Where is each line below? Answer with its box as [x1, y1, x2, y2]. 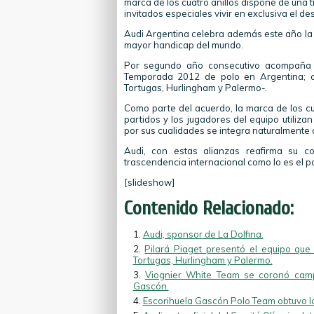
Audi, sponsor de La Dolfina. [142, 228, 264, 240]
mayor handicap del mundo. [123, 39, 243, 50]
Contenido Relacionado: [123, 197, 294, 219]
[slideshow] [123, 177, 175, 188]
